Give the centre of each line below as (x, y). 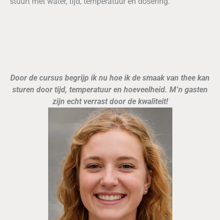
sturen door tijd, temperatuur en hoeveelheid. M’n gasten (110, 90)
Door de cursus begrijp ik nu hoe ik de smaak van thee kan (110, 78)
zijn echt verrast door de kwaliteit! (110, 102)
